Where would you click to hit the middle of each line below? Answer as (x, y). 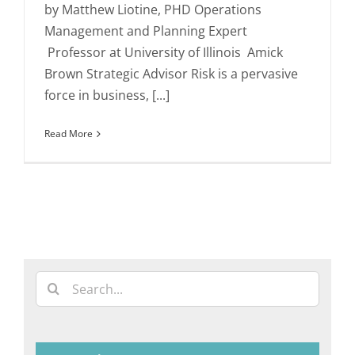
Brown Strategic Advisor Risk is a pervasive (171, 74)
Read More (69, 134)
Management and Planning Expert (146, 31)
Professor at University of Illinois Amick (164, 53)
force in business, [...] (107, 95)
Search (55, 281)
